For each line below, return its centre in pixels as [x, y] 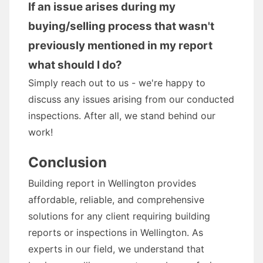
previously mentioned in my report [120, 45]
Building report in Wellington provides [112, 183]
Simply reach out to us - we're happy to [117, 83]
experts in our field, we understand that [116, 249]
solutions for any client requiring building [119, 216]
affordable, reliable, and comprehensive [116, 200]
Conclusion [68, 162]
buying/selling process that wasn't [121, 26]
